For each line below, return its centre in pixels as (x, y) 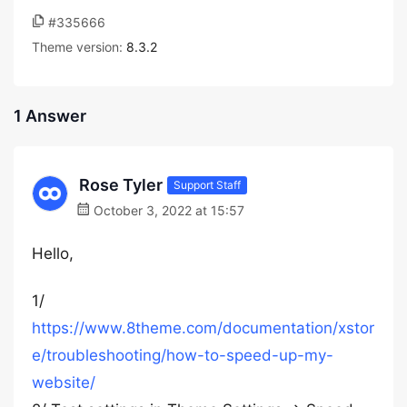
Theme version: (79, 47)
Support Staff (207, 184)
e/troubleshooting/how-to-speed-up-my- (183, 355)
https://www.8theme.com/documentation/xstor (203, 328)
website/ (64, 382)
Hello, (53, 253)
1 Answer (50, 116)
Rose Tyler (121, 185)
